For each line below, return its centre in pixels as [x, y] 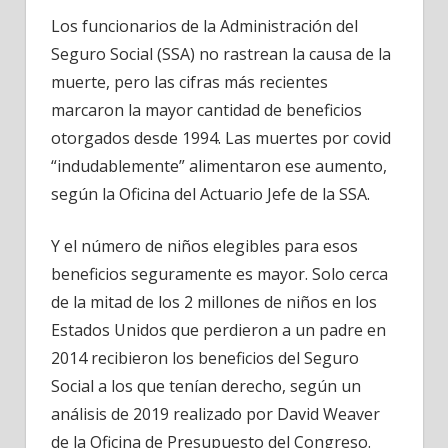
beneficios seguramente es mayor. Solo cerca [219, 273]
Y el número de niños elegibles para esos [204, 245]
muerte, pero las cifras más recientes [189, 81]
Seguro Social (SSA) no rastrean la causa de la [221, 53]
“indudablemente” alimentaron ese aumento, [219, 165]
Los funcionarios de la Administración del [204, 25]
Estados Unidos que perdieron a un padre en [218, 329]
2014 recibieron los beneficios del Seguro [205, 357]
